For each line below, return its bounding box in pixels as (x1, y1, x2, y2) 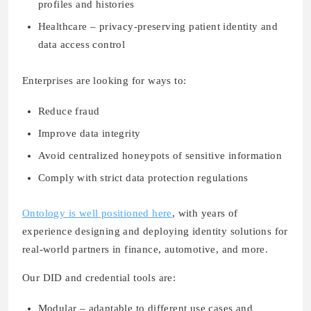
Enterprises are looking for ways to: (22, 74, 187, 86)
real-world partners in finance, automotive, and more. (22, 244, 269, 255)
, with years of (171, 208, 238, 219)
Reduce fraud (37, 105, 100, 117)
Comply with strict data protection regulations (37, 171, 249, 183)
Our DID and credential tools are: (22, 272, 176, 284)
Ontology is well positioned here (22, 208, 172, 219)
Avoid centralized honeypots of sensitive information (37, 149, 283, 161)
